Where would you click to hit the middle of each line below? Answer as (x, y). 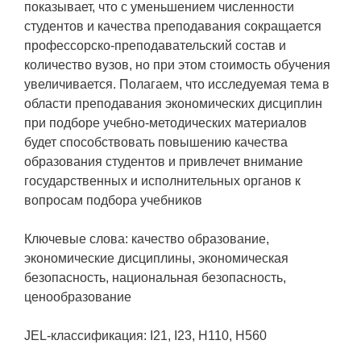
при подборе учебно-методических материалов (166, 123)
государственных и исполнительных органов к (162, 181)
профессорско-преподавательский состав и (155, 46)
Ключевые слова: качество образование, (147, 239)
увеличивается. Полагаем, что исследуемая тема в (177, 85)
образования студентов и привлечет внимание (164, 162)
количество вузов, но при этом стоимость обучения (177, 65)
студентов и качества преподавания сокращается (173, 27)
